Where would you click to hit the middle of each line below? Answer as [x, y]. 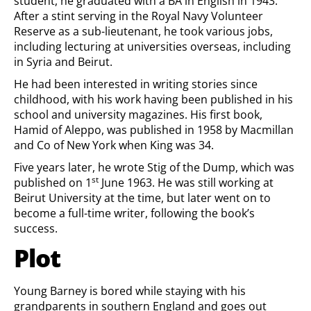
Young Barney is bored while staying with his [130, 291]
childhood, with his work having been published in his [153, 99]
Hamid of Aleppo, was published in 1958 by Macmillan [154, 130]
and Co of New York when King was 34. [114, 145]
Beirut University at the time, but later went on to [142, 198]
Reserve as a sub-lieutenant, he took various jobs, [143, 31]
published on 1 [53, 183]
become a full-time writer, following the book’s [134, 213]
